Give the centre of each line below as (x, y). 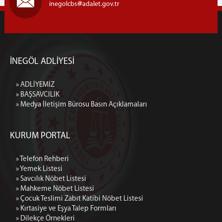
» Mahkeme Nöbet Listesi (55, 189)
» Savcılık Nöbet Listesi (51, 179)
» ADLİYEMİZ (35, 85)
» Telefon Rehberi (42, 159)
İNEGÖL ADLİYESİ (42, 62)
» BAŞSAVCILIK (38, 95)
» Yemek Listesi (39, 169)
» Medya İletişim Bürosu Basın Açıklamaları (82, 105)
